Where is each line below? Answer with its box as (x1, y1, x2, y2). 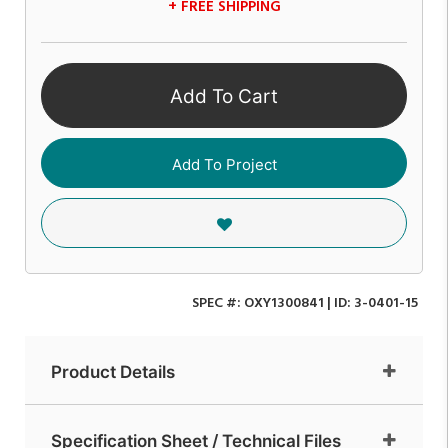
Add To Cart (170, 85, 278, 109)
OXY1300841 (244, 291, 324, 315)
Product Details (51, 361, 175, 382)
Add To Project (171, 154, 277, 174)
